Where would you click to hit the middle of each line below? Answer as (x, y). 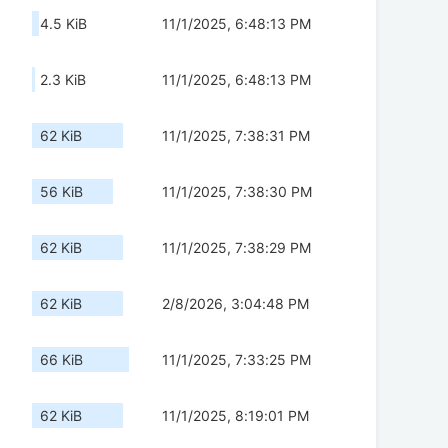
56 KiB (61, 192)
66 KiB (61, 360)
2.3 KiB (63, 80)
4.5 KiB (63, 24)
